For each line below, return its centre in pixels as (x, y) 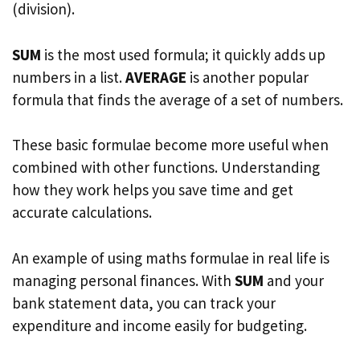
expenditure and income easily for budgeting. (160, 325)
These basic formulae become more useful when (170, 145)
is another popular (247, 77)
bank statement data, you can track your (144, 303)
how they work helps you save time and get (153, 190)
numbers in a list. (69, 77)
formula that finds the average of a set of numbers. (178, 99)
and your (294, 280)
